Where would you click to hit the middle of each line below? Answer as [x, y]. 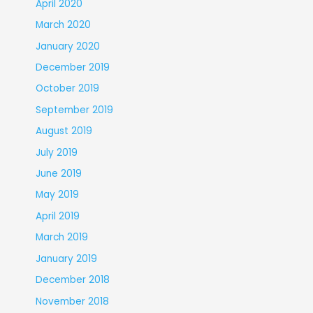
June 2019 [58, 174]
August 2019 [64, 131]
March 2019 [61, 238]
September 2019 [74, 110]
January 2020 [67, 46]
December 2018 [72, 280]
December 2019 [72, 68]
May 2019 [57, 195]
